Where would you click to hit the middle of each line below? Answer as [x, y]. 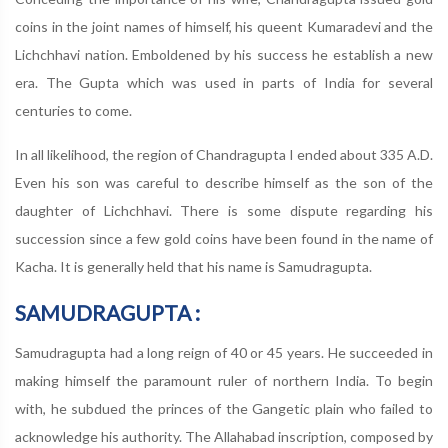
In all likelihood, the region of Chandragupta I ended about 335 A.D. [224, 154]
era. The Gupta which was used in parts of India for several [224, 82]
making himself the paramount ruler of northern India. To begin [224, 380]
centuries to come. [73, 110]
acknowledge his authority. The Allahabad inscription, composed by [224, 436]
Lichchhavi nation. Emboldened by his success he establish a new [224, 54]
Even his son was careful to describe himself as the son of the [224, 182]
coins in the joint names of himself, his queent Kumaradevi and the [224, 26]
